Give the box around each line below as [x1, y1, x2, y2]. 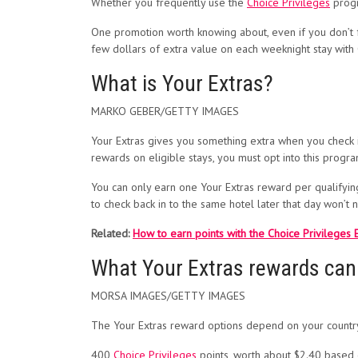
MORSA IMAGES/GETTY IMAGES [91, 288, 245, 303]
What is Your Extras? [91, 70, 273, 97]
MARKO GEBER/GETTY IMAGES [91, 104, 239, 118]
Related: [91, 226, 133, 241]
